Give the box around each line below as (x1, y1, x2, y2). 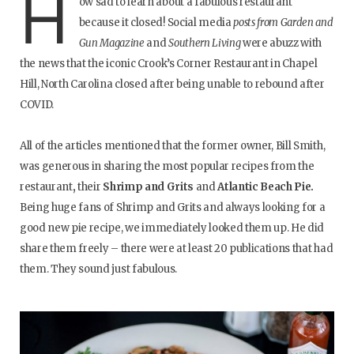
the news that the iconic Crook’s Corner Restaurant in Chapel (20, 57, 318, 71)
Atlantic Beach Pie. (217, 180, 314, 194)
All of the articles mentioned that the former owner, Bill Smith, (20, 139, 326, 153)
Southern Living (168, 36, 241, 51)
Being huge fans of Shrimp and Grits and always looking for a (20, 201, 326, 215)
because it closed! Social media (78, 16, 234, 30)
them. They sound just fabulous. (20, 262, 177, 277)
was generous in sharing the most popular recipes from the (20, 160, 314, 174)
